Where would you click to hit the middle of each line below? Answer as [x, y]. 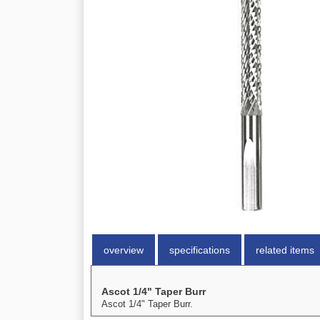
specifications [200, 250]
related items [285, 250]
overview [124, 250]
